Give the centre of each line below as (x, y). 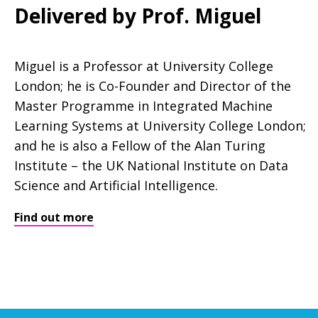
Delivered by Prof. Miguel (138, 15)
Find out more (54, 217)
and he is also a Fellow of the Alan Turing (140, 145)
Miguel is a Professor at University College (144, 66)
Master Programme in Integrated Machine (143, 105)
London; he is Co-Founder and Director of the (153, 86)
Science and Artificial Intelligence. (116, 185)
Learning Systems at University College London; (160, 125)
